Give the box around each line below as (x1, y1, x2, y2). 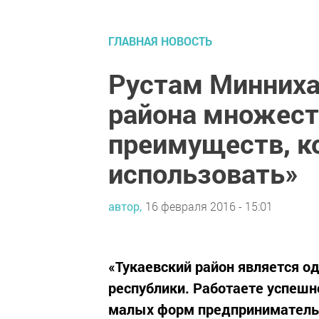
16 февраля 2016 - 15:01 (145, 199, 273, 214)
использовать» (108, 155, 298, 191)
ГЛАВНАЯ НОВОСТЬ (108, 33, 212, 48)
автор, (108, 199, 142, 214)
